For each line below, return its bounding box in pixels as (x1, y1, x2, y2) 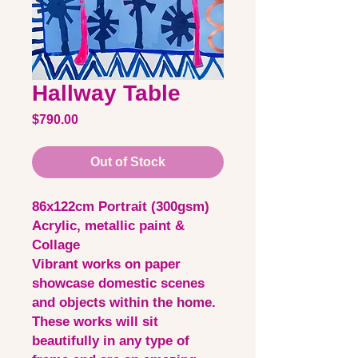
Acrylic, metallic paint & (32, 218, 185, 233)
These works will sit (32, 314, 158, 329)
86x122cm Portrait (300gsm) (32, 199, 209, 214)
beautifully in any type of (32, 333, 189, 348)
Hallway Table (32, 81, 181, 105)
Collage (32, 237, 80, 253)
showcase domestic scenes (32, 276, 205, 291)
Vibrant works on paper (32, 257, 181, 272)
